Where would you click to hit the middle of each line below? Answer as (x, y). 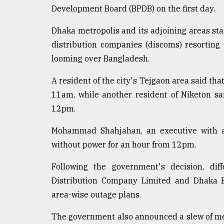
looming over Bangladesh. (100, 58)
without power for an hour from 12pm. (124, 144)
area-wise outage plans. (96, 194)
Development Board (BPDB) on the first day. (133, 8)
